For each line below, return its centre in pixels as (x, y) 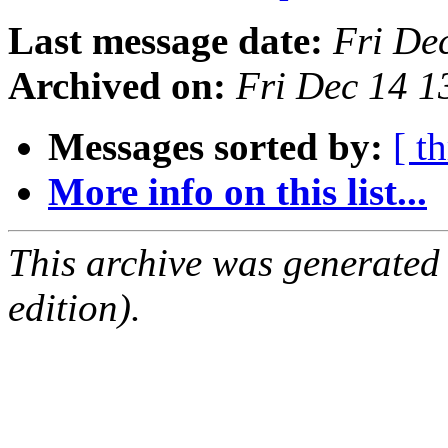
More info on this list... (237, 192)
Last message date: (165, 41)
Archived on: (117, 86)
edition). (74, 308)
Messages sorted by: (215, 147)
